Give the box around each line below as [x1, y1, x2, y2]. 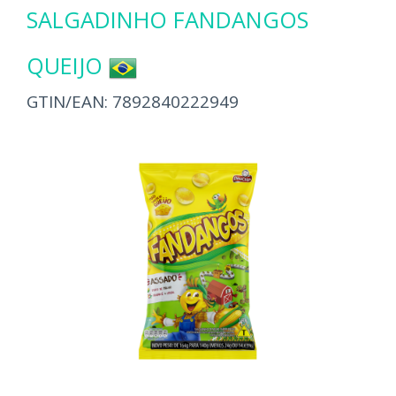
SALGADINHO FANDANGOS [27, 4, 308, 34]
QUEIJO [27, 50, 103, 80]
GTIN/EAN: [27, 90, 112, 113]
